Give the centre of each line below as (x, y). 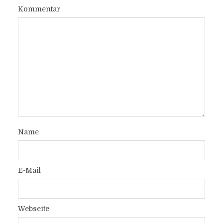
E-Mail (29, 170)
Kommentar (39, 9)
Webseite (33, 209)
